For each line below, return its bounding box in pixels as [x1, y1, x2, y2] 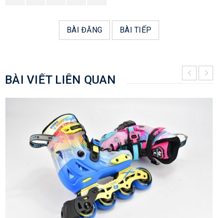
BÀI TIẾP [120, 25, 151, 35]
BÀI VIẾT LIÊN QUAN [5, 73, 116, 87]
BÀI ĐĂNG [67, 25, 102, 35]
